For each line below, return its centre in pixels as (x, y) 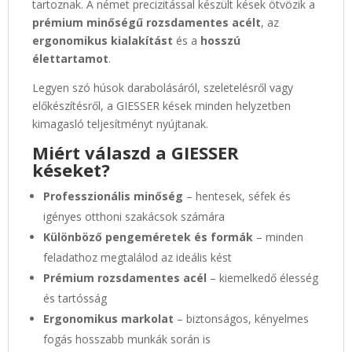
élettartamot (70, 58)
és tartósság (75, 298)
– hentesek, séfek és (237, 196)
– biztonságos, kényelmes (241, 318)
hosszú (220, 40)
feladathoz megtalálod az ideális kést (137, 257)
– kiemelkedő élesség (262, 277)
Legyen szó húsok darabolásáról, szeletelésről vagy (163, 87)
